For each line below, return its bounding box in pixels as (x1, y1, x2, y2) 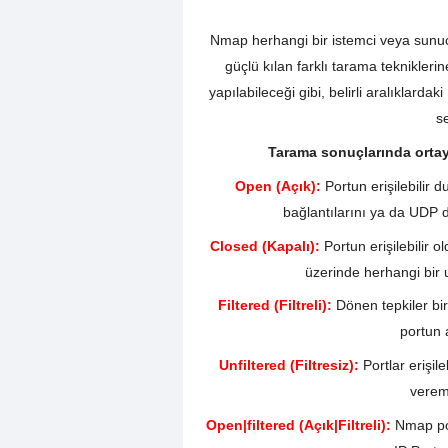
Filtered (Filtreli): (217, 297, 332, 314)
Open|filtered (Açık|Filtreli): (205, 416, 391, 433)
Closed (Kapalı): (210, 237, 320, 254)
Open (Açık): (235, 177, 321, 194)
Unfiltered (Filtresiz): (219, 357, 359, 374)
